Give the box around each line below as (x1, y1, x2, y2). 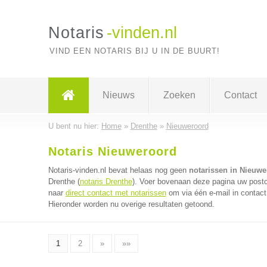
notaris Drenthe (79, 177, 132, 186)
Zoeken (163, 90, 195, 100)
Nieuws (102, 90, 135, 100)
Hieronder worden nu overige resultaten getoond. (48, 200, 215, 209)
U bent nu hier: (48, 122, 101, 131)
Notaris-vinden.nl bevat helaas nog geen (48, 166, 189, 175)
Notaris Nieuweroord (48, 145, 177, 158)
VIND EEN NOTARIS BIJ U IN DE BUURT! (49, 46, 220, 55)
